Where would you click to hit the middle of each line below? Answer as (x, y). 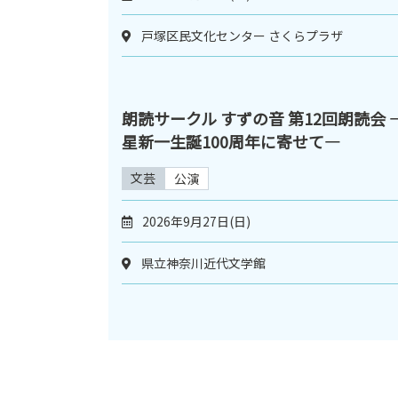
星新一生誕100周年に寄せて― (231, 141)
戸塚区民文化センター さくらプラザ (242, 35)
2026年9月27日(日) (196, 221)
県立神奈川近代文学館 (203, 263)
